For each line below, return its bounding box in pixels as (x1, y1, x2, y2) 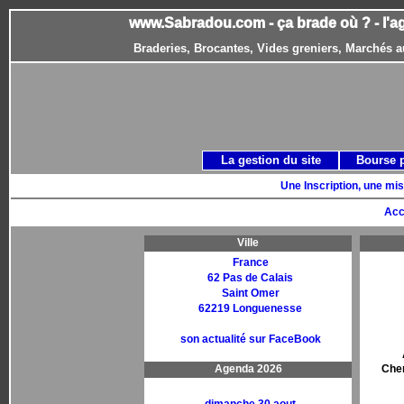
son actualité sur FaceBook (179, 333, 321, 345)
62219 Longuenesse (198, 302, 302, 315)
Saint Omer (221, 287, 280, 299)
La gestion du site (220, 153, 321, 167)
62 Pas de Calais (207, 271, 293, 284)
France (232, 256, 269, 269)
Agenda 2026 (214, 363, 282, 375)
